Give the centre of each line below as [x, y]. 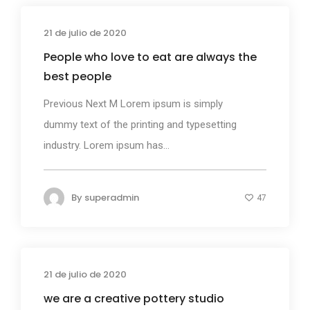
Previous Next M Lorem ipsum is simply [133, 103]
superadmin [112, 197]
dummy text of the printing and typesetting [140, 124]
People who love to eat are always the [150, 57]
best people [77, 76]
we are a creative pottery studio [134, 298]
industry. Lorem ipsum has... [107, 145]
